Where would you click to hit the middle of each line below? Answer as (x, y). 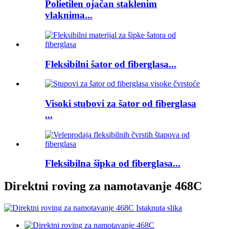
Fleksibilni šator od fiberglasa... (111, 64)
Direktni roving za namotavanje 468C (103, 186)
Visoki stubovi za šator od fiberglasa (121, 104)
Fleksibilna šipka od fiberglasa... (113, 164)
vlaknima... (69, 15)
